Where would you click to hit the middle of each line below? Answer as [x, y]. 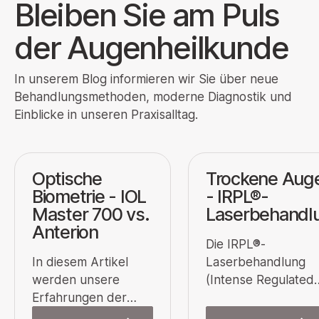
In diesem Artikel [80, 261]
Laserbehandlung [256, 261]
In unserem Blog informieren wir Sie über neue [146, 79]
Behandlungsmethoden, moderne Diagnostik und [153, 97]
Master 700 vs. [91, 214]
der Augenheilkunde [151, 47]
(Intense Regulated [260, 279]
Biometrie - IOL [89, 196]
